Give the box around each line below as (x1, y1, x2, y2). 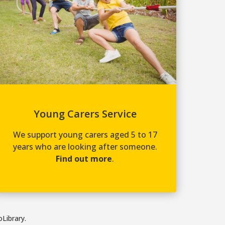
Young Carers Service (33, 107, 137, 121)
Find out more (56, 153, 113, 165)
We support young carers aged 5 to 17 (13, 129, 157, 141)
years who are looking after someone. (13, 141, 157, 153)
